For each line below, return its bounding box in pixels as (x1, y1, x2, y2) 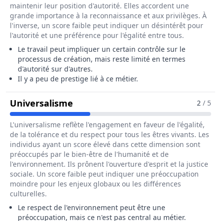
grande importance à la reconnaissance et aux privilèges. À (10, 11, 207, 20)
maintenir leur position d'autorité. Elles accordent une (10, 1, 189, 10)
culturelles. (10, 189, 47, 198)
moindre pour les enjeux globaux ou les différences (10, 179, 181, 188)
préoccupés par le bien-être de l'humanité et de (10, 149, 169, 159)
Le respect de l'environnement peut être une (18, 203, 165, 212)
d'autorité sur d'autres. (18, 64, 93, 74)
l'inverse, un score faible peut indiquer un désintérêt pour (10, 21, 203, 30)
